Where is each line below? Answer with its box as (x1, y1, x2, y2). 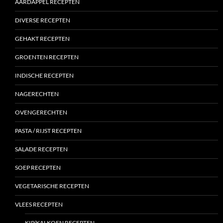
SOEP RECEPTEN (15, 163, 61, 171)
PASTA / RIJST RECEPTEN (15, 126, 82, 134)
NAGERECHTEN (15, 90, 59, 98)
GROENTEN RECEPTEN (15, 53, 79, 61)
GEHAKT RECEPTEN (15, 34, 70, 42)
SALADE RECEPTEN (15, 145, 68, 153)
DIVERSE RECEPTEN (15, 16, 70, 24)
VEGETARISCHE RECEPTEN (15, 182, 89, 190)
